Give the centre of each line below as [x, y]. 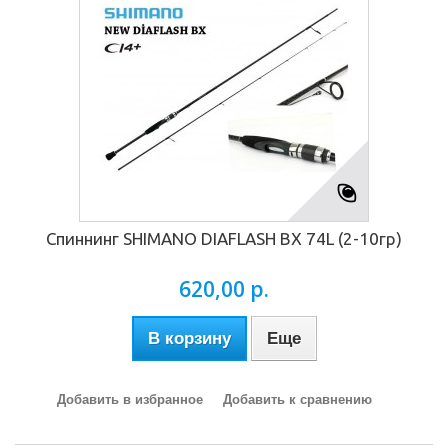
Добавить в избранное [129, 399]
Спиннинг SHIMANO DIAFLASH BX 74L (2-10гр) [224, 238]
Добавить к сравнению [297, 399]
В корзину [189, 338]
